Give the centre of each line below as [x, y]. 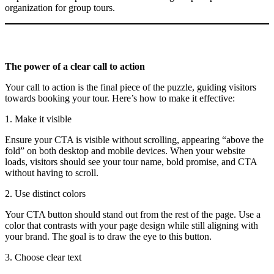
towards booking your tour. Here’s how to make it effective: [120, 98]
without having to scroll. [52, 172]
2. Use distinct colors [45, 193]
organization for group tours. [60, 7]
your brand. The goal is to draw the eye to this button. [108, 236]
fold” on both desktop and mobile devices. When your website [125, 150]
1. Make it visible [38, 119]
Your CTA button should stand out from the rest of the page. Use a [133, 214]
